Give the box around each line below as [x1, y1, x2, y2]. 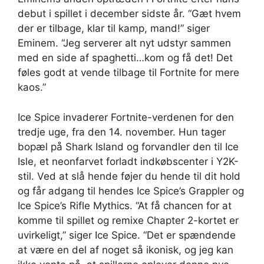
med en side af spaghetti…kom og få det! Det [18, 52, 233, 64]
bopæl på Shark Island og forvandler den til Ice [18, 140, 239, 153]
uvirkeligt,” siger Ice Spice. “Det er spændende [18, 229, 236, 241]
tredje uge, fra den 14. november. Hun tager [18, 126, 226, 138]
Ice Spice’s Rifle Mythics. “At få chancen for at [18, 199, 232, 212]
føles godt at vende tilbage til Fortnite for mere [18, 67, 239, 79]
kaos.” [18, 81, 46, 94]
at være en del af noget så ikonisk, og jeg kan [18, 243, 233, 256]
